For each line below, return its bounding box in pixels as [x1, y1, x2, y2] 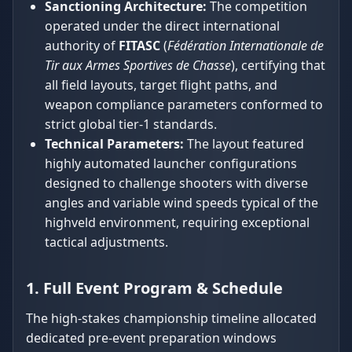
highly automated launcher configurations [45, 155, 297, 172]
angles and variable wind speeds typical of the [45, 194, 318, 211]
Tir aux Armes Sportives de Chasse [45, 57, 231, 74]
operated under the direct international [45, 17, 280, 35]
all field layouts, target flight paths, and [45, 76, 277, 93]
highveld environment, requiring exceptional [45, 214, 310, 231]
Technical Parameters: [45, 135, 184, 152]
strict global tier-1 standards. [45, 115, 217, 133]
